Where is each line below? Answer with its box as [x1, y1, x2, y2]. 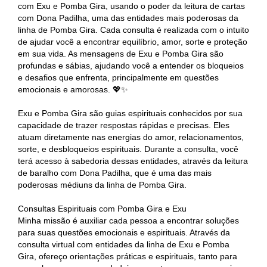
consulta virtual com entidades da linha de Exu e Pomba [18, 240, 229, 249]
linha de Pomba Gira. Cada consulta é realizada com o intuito [18, 25, 249, 35]
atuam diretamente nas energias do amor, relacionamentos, [18, 132, 244, 142]
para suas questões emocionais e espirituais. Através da [18, 228, 230, 237]
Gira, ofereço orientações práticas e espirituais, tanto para [18, 252, 237, 261]
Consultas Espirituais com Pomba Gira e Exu [18, 204, 187, 213]
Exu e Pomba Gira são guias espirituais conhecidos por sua [18, 108, 243, 118]
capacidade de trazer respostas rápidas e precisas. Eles [18, 120, 229, 130]
